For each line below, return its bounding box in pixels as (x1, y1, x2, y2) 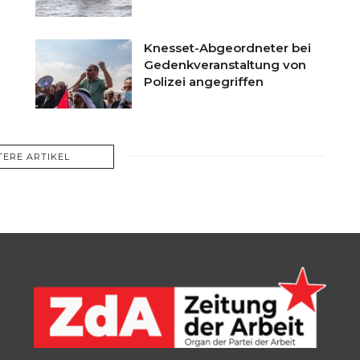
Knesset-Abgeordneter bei (144, 39, 311, 55)
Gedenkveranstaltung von (144, 56, 306, 72)
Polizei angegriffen (144, 73, 264, 89)
